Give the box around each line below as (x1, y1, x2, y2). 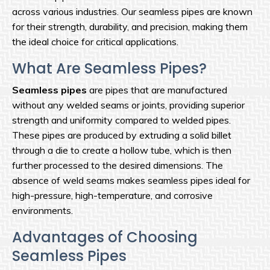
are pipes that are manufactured (87, 84, 227, 96)
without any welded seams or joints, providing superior (12, 99, 245, 111)
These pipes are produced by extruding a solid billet (12, 129, 231, 142)
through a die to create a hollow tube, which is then (12, 144, 231, 157)
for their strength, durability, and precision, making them (12, 20, 248, 33)
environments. (12, 204, 73, 217)
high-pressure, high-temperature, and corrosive (12, 189, 213, 202)
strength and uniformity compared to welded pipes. (12, 114, 231, 127)
